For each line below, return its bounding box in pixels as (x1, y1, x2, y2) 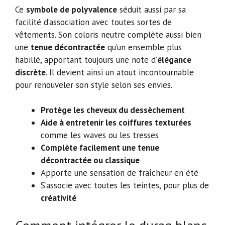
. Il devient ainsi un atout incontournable (46, 66, 194, 78)
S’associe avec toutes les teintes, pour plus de (41, 180, 209, 191)
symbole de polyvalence (26, 4, 117, 15)
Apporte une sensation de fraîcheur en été (41, 167, 198, 179)
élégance (157, 54, 191, 65)
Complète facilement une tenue (41, 142, 159, 154)
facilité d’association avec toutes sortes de (15, 16, 172, 28)
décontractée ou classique (41, 155, 140, 166)
